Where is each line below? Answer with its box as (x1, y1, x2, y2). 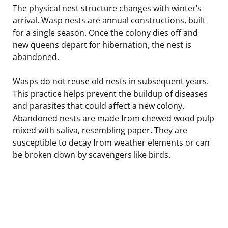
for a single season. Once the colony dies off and (13, 26, 198, 38)
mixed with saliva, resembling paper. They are (13, 124, 187, 136)
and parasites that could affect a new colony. (13, 100, 184, 111)
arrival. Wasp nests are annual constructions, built (13, 14, 206, 26)
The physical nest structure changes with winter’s (13, 2, 202, 14)
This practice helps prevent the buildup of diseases (13, 88, 208, 99)
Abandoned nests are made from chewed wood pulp (13, 112, 214, 124)
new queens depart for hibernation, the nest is (13, 39, 191, 50)
